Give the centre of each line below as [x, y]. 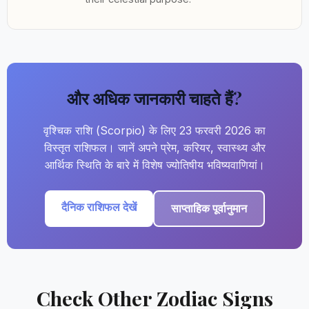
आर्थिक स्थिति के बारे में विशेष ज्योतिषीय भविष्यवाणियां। [154, 165]
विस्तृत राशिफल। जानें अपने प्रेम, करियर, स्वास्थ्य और [154, 148]
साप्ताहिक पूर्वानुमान [209, 208]
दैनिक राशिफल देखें [99, 207]
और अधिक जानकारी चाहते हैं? [154, 98]
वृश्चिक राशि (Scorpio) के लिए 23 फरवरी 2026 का [154, 130]
